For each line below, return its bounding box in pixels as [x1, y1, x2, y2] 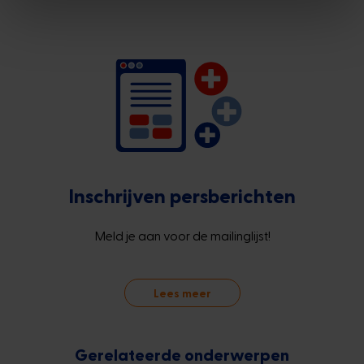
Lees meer [153, 286, 211, 300]
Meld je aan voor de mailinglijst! [93, 227, 271, 243]
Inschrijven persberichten [68, 184, 296, 207]
